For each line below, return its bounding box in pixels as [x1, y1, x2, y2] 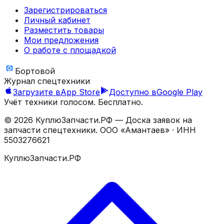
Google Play [156, 86, 202, 97]
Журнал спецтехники [4, 75, 90, 86]
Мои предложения [24, 34, 98, 45]
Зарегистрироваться [24, 4, 107, 15]
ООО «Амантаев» [100, 124, 169, 135]
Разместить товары [24, 24, 104, 35]
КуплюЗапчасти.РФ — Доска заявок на [33, 114, 192, 125]
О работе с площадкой [24, 44, 116, 55]
